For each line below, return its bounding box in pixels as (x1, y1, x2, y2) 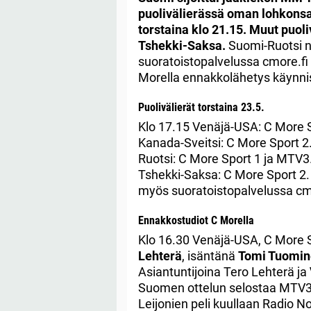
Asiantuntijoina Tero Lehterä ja (138, 264, 310, 279)
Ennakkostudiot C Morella (138, 213, 254, 227)
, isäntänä (182, 248, 238, 263)
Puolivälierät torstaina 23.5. (138, 100, 264, 114)
